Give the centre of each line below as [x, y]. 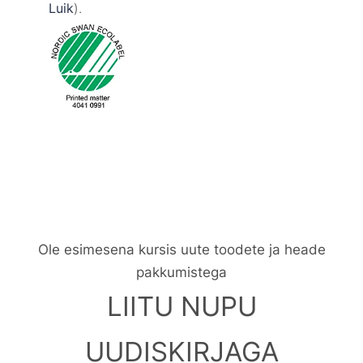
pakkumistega [181, 273]
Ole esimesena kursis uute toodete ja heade [181, 250]
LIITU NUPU [181, 307]
